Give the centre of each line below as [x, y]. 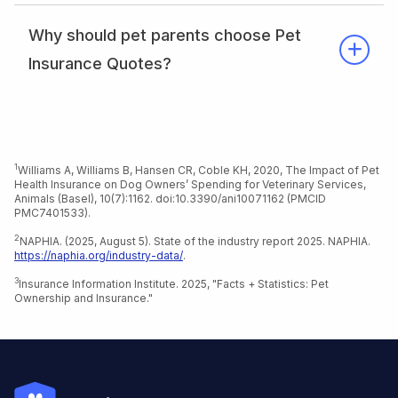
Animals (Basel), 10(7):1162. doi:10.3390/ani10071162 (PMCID [170, 198]
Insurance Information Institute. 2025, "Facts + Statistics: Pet [174, 283]
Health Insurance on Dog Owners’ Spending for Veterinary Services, [190, 184]
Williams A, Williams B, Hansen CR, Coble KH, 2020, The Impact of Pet [199, 170]
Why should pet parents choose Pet [165, 35]
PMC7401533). [52, 212]
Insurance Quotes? [100, 63]
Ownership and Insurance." [84, 298]
